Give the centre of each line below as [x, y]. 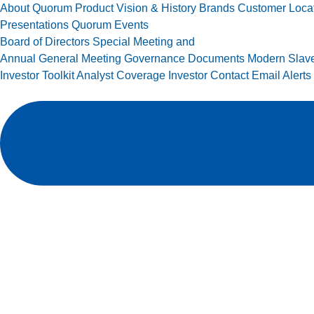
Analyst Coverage [121, 75]
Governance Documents [184, 59]
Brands [217, 8]
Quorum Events [110, 25]
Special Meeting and [144, 42]
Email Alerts [281, 75]
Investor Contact [209, 75]
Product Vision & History [136, 8]
